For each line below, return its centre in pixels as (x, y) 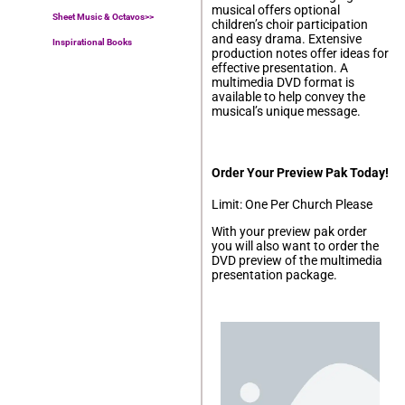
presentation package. (274, 274)
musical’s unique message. (286, 111)
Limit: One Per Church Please (292, 204)
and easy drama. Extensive (287, 38)
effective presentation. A (280, 67)
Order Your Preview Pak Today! (300, 173)
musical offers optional (276, 9)
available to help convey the (288, 96)
